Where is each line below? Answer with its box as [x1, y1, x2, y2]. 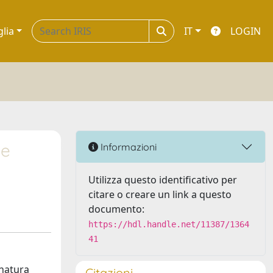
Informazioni [98, 140, 157, 153]
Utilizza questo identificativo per [88, 173, 237, 186]
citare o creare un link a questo [88, 188, 232, 201]
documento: [88, 202, 144, 216]
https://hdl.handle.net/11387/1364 [88, 219, 249, 229]
